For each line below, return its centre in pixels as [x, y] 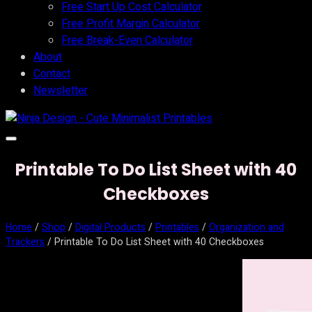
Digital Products [110, 227]
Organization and [247, 227]
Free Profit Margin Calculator [131, 24]
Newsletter [61, 91]
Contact [52, 74]
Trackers [25, 242]
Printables [177, 227]
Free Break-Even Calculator [127, 40]
